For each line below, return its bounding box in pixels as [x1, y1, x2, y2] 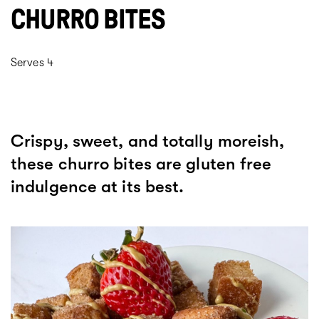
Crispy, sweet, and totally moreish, [11, 131, 285, 152]
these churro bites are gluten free [11, 154, 272, 174]
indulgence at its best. [11, 177, 184, 197]
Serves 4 [11, 56, 53, 70]
